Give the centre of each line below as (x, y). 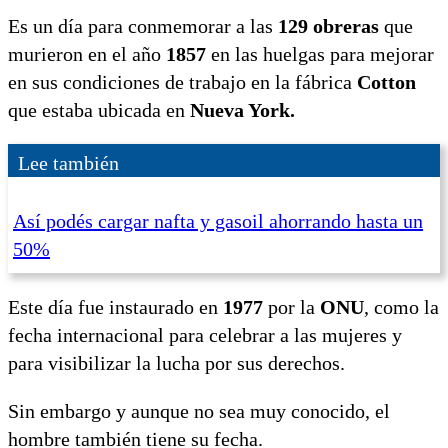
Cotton (386, 81)
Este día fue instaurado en (115, 306)
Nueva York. (245, 109)
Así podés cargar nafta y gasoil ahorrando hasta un (218, 220)
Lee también (68, 162)
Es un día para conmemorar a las (143, 25)
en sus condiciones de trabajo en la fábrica (182, 81)
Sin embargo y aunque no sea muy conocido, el (199, 410)
